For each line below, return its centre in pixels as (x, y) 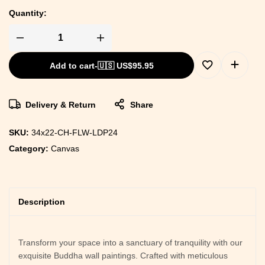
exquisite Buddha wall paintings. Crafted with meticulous (123, 255)
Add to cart (72, 65)
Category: (30, 148)
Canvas (65, 148)
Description (42, 201)
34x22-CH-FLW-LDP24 (75, 132)
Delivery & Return (61, 104)
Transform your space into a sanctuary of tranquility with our (130, 242)
